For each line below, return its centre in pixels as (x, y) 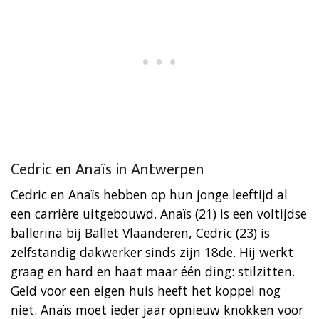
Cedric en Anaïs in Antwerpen (108, 169)
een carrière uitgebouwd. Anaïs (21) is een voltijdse (159, 213)
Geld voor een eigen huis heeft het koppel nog (146, 290)
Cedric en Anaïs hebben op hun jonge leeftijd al (149, 194)
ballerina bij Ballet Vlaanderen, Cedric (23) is (140, 232)
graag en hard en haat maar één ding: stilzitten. (153, 271)
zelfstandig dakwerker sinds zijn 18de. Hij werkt (152, 252)
